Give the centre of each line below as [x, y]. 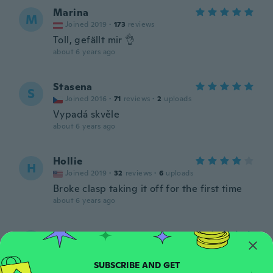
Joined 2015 [86, 247]
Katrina [72, 236]
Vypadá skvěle [87, 114]
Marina [71, 12]
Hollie [68, 161]
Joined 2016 [86, 99]
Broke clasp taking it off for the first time [148, 189]
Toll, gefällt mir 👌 [94, 40]
